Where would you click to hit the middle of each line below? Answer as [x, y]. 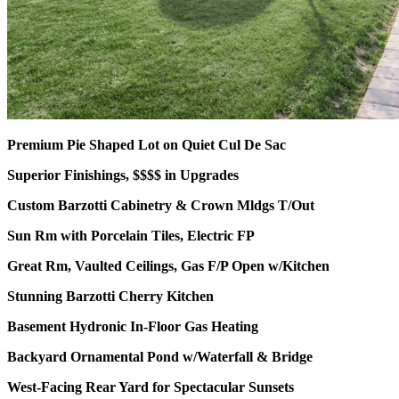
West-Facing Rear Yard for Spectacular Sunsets [151, 387]
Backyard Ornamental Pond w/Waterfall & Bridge [160, 357]
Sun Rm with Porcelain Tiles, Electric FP [131, 236]
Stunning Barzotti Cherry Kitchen [110, 297]
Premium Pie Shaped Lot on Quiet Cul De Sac [147, 145]
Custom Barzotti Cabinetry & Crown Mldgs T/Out [161, 206]
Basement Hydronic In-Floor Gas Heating [133, 327]
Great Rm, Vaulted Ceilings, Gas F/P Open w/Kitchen [168, 266]
